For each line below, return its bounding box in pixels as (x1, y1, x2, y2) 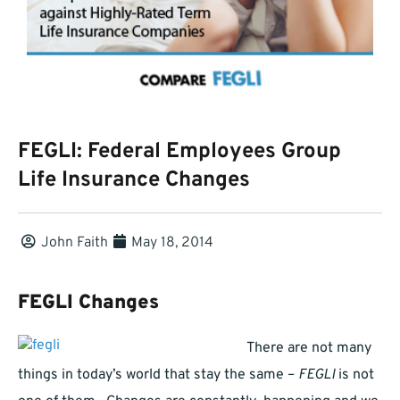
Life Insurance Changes (18, 167, 250, 195)
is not (335, 366, 374, 385)
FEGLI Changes (18, 291, 159, 316)
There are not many (246, 339, 371, 358)
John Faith (41, 234, 108, 253)
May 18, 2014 (131, 234, 213, 253)
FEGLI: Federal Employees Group (18, 138, 341, 166)
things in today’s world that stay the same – (18, 366, 298, 385)
